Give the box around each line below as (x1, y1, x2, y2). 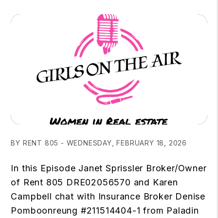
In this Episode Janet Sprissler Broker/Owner (11, 163, 207, 173)
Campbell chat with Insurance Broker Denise (11, 191, 205, 201)
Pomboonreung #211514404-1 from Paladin (11, 205, 199, 216)
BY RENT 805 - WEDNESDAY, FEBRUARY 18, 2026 (11, 138, 187, 147)
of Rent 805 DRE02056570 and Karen (11, 177, 178, 187)
